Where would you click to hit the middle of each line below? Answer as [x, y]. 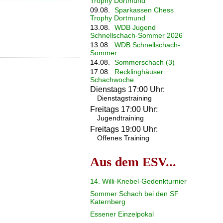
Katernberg [108, 201]
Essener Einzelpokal [122, 214]
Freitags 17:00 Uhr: [124, 110]
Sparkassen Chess [144, 10]
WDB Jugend [135, 28]
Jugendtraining [121, 118]
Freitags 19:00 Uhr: [124, 129]
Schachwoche [112, 80]
